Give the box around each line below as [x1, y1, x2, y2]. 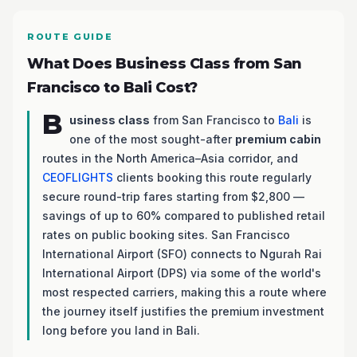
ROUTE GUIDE [27, 31, 113, 42]
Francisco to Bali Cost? [27, 79, 198, 96]
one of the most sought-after [69, 132, 235, 146]
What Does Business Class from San [27, 55, 302, 73]
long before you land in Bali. [42, 324, 200, 337]
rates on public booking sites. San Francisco [42, 228, 290, 241]
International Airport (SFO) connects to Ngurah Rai [42, 247, 322, 261]
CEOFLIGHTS [42, 171, 113, 184]
